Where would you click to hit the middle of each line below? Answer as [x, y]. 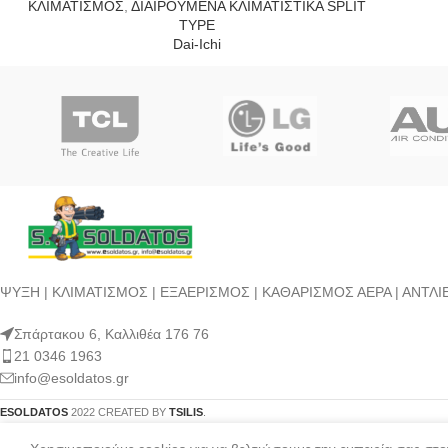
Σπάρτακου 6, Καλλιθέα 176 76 [111, 334]
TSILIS [186, 412]
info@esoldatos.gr [71, 378]
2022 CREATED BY [120, 412]
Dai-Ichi [197, 44]
